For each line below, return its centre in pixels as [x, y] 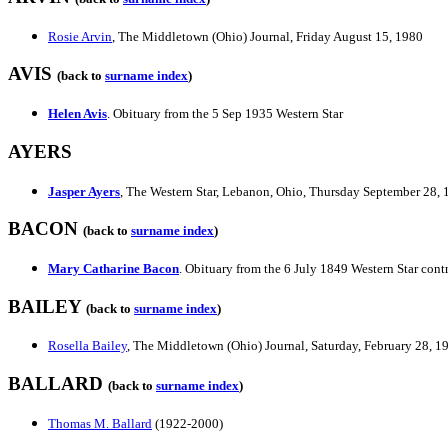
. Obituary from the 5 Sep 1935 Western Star [225, 114]
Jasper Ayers [84, 191]
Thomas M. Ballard [100, 423]
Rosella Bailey [87, 346]
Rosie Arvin [80, 36]
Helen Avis [77, 114]
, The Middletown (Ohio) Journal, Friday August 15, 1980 [267, 36]
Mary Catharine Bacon [113, 268]
